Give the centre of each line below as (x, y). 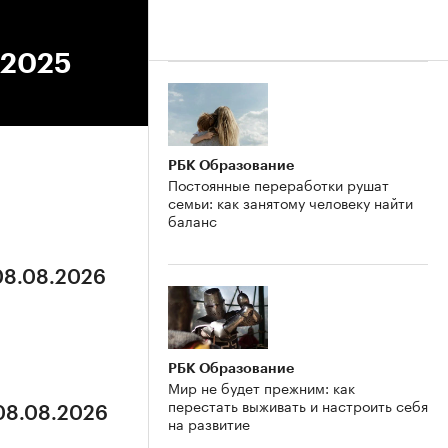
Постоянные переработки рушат (278, 183)
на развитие (209, 422)
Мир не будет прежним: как (261, 386)
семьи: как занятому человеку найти (290, 201)
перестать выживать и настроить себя (298, 404)
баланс (192, 219)
